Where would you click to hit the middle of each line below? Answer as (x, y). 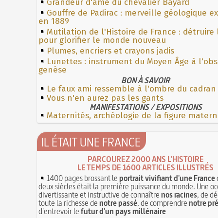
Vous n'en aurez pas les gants (105, 98)
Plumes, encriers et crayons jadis (111, 51)
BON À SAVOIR (146, 80)
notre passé (118, 203)
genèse (53, 70)
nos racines (179, 194)
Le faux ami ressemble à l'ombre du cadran (132, 89)
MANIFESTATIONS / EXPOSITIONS (146, 107)
